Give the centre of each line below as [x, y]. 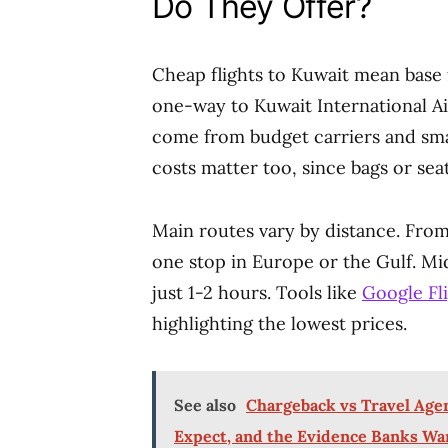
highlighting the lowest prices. [279, 323]
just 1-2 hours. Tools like [257, 292]
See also [205, 405]
